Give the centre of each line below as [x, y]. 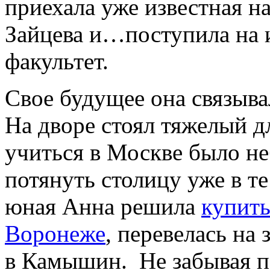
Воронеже [55, 234]
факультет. [57, 61]
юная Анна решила [103, 207]
